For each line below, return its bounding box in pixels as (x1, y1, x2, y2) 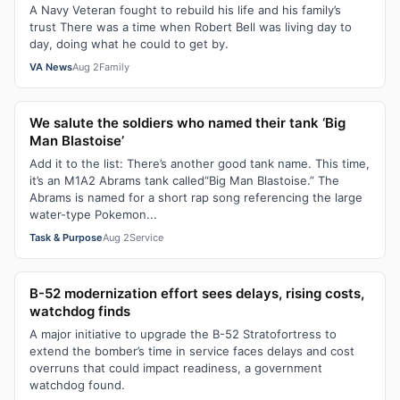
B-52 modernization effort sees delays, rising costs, (29, 285, 364, 302)
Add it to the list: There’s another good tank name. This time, (29, 156, 370, 171)
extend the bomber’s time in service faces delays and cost (29, 344, 354, 358)
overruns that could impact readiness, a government (29, 361, 322, 375)
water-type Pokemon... (29, 207, 157, 221)
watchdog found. (29, 378, 125, 392)
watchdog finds (29, 303, 130, 320)
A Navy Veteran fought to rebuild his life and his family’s (29, 3, 341, 17)
